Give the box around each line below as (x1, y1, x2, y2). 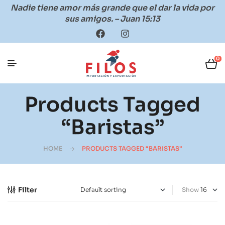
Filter (18, 185, 37, 194)
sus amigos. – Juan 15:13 (65, 14, 160, 24)
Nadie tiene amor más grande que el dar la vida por (11, 3, 214, 13)
